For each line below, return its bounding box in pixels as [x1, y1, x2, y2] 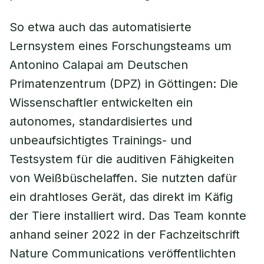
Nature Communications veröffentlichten [9, 246, 236, 260]
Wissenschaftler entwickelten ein [9, 95, 193, 110]
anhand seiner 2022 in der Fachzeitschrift [9, 227, 240, 242]
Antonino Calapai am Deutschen [9, 58, 188, 72]
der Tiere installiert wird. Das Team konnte [9, 209, 246, 223]
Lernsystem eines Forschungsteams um [9, 39, 232, 53]
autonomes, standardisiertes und [9, 114, 192, 128]
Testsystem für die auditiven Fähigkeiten [9, 152, 234, 166]
